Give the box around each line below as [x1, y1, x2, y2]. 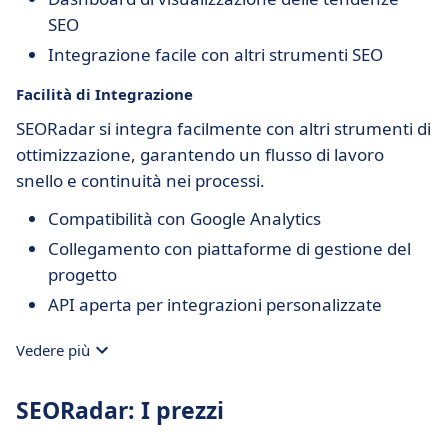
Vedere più [16, 340, 90, 360]
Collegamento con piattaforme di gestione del [48, 237, 411, 260]
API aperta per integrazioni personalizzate [48, 293, 382, 316]
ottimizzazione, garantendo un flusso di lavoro [16, 143, 384, 166]
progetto [48, 263, 117, 286]
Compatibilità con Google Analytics [48, 207, 321, 230]
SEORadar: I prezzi [16, 394, 224, 426]
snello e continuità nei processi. [16, 169, 265, 192]
